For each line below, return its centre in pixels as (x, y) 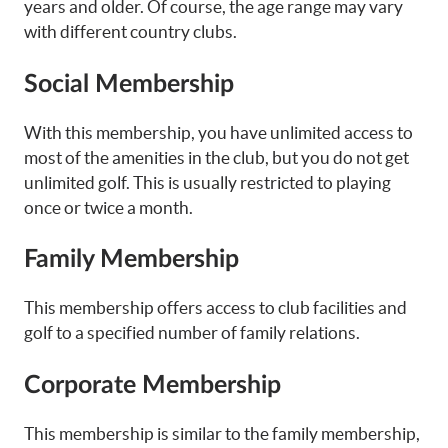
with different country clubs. (130, 32)
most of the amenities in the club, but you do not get (216, 157)
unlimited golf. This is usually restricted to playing (207, 182)
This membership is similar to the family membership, (222, 433)
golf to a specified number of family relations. (192, 333)
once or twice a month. (108, 207)
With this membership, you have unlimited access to (218, 132)
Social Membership (129, 84)
